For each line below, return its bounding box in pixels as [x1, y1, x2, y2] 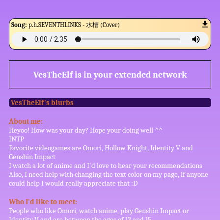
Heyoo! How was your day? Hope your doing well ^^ [9, 126, 163, 135]
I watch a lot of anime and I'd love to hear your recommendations [9, 161, 202, 170]
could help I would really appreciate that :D [9, 179, 137, 188]
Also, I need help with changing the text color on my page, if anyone [9, 170, 208, 179]
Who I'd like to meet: [9, 197, 77, 207]
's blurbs [44, 98, 74, 108]
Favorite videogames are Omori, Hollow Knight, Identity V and [9, 143, 193, 153]
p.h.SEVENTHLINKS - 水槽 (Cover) [28, 21, 120, 29]
